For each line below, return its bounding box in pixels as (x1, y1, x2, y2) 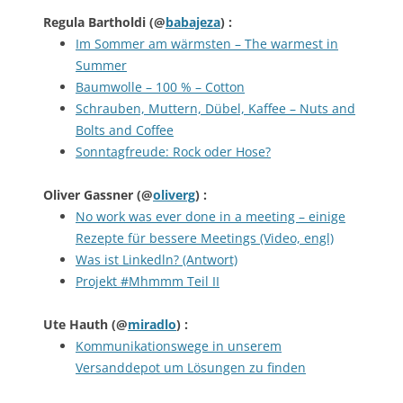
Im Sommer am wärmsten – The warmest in (76, 35, 338, 52)
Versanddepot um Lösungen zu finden (76, 359, 306, 376)
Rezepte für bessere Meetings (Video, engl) (76, 229, 334, 246)
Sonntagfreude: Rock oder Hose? (76, 143, 271, 160)
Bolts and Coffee (76, 121, 174, 139)
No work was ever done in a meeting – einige (76, 208, 345, 225)
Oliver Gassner (43, 186, 137, 203)
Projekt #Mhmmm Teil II (76, 273, 219, 290)
